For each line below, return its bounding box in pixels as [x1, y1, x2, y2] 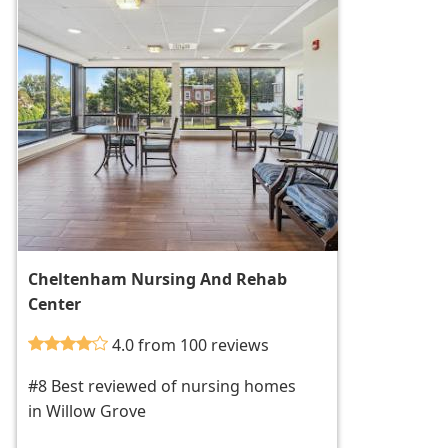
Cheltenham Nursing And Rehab [28, 268, 288, 291]
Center [28, 293, 82, 316]
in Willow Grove [28, 400, 147, 423]
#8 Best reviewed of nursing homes [28, 375, 297, 398]
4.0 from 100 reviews [112, 334, 270, 357]
